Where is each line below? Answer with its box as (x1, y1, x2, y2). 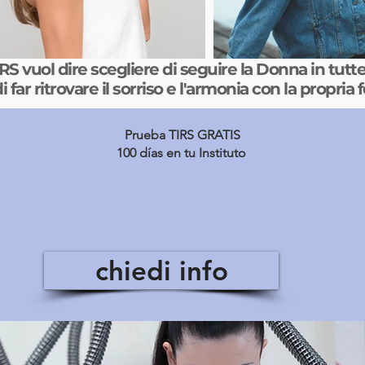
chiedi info (95, 254, 228, 287)
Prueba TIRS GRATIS (125, 127, 240, 143)
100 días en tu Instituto (116, 145, 249, 161)
